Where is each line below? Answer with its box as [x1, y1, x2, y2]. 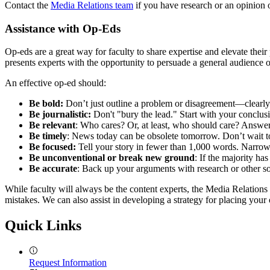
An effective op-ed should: [5, 78, 106, 89]
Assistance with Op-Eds [5, 22, 121, 35]
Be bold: [29, 98, 63, 109]
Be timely [29, 131, 67, 142]
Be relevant [29, 120, 75, 131]
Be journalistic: [29, 109, 91, 120]
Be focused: [29, 142, 76, 152]
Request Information [29, 257, 107, 268]
